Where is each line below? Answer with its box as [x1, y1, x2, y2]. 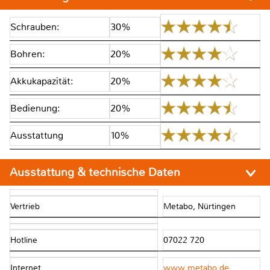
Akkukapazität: [10, 74, 74, 87]
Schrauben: [10, 20, 60, 33]
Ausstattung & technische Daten [10, 164, 183, 180]
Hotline [10, 234, 37, 245]
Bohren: [10, 47, 45, 60]
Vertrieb [10, 201, 40, 212]
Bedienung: [10, 101, 60, 115]
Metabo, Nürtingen [163, 201, 238, 212]
